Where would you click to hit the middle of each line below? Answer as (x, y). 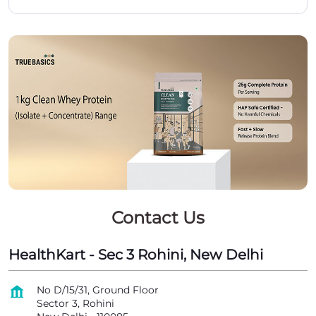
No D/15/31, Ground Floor (98, 290)
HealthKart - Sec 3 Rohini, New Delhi (136, 255)
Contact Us (158, 218)
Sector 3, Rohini (75, 303)
